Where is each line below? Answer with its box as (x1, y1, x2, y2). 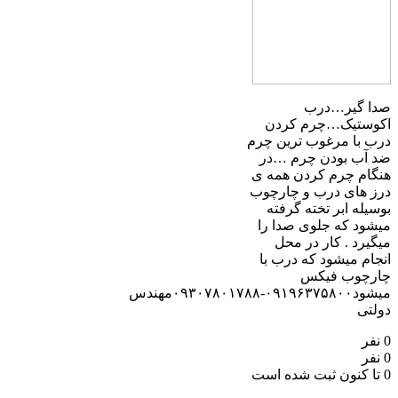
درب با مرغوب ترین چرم (247, 132, 391, 148)
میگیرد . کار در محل (275, 234, 391, 250)
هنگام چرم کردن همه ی (251, 166, 391, 182)
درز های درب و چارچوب (250, 183, 391, 199)
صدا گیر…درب (304, 99, 391, 115)
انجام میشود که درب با (259, 251, 391, 267)
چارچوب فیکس (300, 267, 391, 283)
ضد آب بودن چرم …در (259, 149, 391, 165)
